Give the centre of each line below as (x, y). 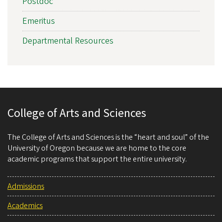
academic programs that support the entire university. (97, 159)
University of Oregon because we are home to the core (97, 148)
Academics (25, 206)
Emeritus (39, 21)
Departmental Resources (68, 41)
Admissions (26, 187)
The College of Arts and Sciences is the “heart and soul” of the (108, 138)
